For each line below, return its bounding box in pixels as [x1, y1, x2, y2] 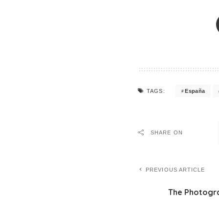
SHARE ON [151, 130, 183, 135]
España [185, 88, 205, 94]
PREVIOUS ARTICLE [146, 167, 205, 173]
